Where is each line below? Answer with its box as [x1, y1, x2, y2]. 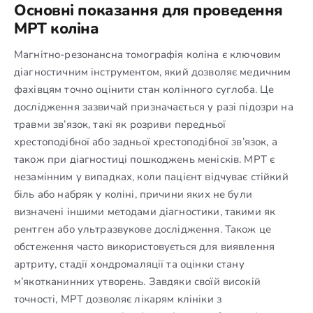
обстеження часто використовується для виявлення [14, 239, 275, 254]
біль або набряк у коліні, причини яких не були [14, 187, 252, 201]
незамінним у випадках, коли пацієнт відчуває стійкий [14, 169, 289, 184]
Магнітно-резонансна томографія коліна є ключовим [14, 47, 282, 61]
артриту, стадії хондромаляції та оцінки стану [14, 256, 245, 271]
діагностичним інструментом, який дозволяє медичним [14, 64, 291, 79]
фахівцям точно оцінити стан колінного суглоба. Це [14, 82, 275, 96]
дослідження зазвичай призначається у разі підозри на [14, 99, 293, 114]
